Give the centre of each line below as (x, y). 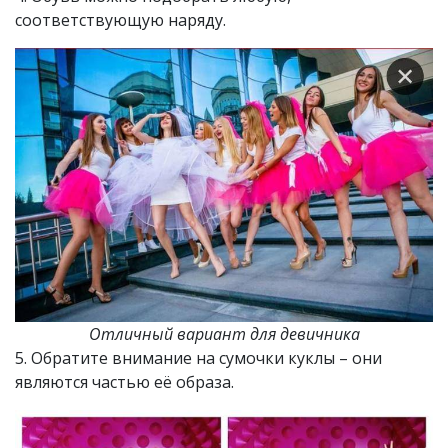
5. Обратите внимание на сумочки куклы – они (198, 357)
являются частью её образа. (124, 381)
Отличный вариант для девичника (224, 333)
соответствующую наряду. (120, 19)
